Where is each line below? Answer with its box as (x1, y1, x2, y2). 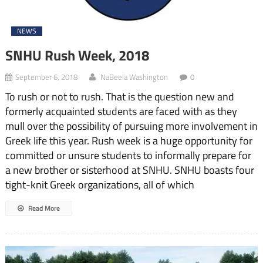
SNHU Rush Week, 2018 (5, 45, 149, 66)
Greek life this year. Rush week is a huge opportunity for (5, 133, 252, 149)
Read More (26, 203, 60, 214)
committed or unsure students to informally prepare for (5, 147, 251, 164)
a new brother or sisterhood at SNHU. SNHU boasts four (5, 162, 254, 178)
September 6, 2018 (15, 71, 77, 83)
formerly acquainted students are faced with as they (5, 103, 237, 120)
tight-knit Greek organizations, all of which (5, 177, 194, 193)
